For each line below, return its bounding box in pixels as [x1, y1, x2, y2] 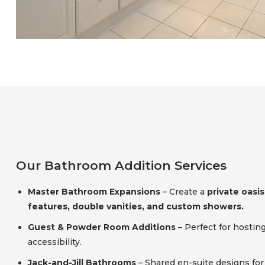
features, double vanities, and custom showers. [28, 201, 244, 212]
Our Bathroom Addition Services [16, 157, 227, 173]
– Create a [160, 186, 207, 197]
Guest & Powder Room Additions [28, 221, 176, 232]
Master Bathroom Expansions [28, 186, 160, 197]
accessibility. [28, 236, 82, 247]
